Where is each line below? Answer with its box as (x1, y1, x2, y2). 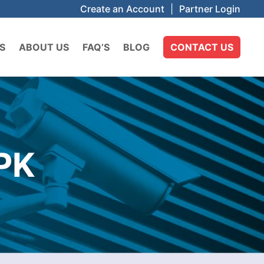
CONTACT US (170, 41, 233, 53)
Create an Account (80, 3, 164, 15)
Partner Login (179, 3, 240, 15)
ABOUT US (19, 41, 69, 53)
